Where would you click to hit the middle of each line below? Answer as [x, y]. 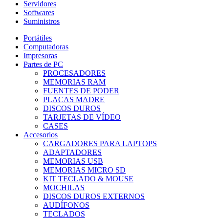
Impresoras [40, 55]
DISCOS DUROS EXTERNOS [94, 196]
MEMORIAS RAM [74, 82]
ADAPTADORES [72, 152]
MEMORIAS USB [73, 161]
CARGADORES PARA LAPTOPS [100, 143]
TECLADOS [64, 214]
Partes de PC [43, 64]
